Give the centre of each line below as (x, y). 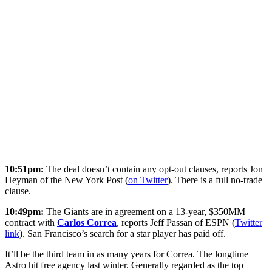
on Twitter (148, 180)
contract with (31, 222)
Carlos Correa (87, 222)
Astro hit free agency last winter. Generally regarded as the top (124, 265)
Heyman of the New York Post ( (66, 180)
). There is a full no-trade (215, 180)
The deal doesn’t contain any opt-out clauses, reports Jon (153, 169)
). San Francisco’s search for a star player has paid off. (123, 233)
